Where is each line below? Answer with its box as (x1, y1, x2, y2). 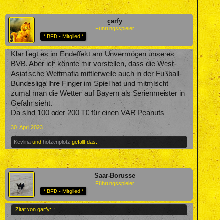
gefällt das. (70, 138, 97, 145)
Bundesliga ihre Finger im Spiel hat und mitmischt (11, 79, 168, 87)
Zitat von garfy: (15, 206, 53, 212)
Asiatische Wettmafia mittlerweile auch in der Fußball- (11, 69, 182, 78)
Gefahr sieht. (11, 99, 52, 107)
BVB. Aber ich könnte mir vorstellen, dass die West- (11, 59, 176, 68)
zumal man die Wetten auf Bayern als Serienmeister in (11, 89, 185, 97)
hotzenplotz (43, 138, 70, 145)
